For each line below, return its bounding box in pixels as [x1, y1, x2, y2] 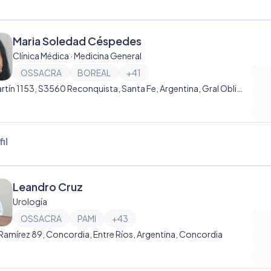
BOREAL [77, 67, 111, 78]
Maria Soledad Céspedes [13, 34, 142, 48]
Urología [13, 196, 47, 207]
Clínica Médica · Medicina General [13, 50, 142, 61]
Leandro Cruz [13, 180, 83, 194]
